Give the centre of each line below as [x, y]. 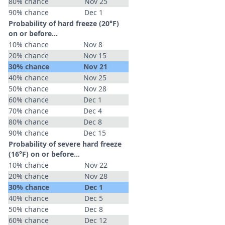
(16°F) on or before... [44, 154]
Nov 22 [96, 165]
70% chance [29, 111]
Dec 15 [95, 133]
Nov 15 [95, 55]
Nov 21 [95, 67]
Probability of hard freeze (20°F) [64, 23]
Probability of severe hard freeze [65, 144]
